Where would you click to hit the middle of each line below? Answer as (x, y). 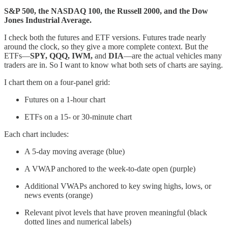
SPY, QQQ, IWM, (61, 55)
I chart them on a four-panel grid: (57, 82)
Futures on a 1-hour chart (65, 99)
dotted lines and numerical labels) (78, 221)
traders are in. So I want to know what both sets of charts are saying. (113, 65)
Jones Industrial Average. (48, 20)
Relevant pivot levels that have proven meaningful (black (116, 212)
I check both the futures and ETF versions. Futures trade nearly (105, 37)
